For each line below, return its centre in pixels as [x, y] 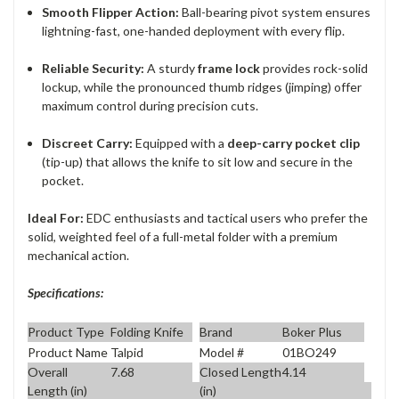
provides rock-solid [314, 69]
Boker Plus [312, 331]
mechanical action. [78, 256]
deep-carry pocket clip [294, 143]
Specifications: [65, 293]
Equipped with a [180, 143]
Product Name [68, 353]
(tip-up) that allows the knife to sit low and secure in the [198, 162]
